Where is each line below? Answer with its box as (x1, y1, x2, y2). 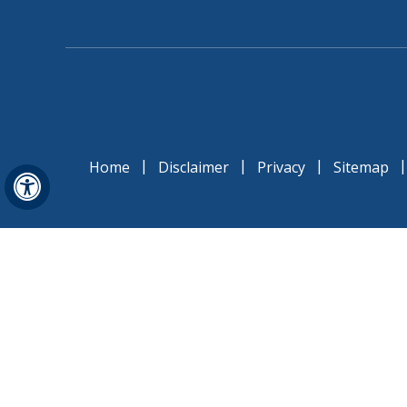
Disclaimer (158, 157, 229, 177)
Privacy (257, 157, 305, 177)
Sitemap (333, 157, 389, 177)
